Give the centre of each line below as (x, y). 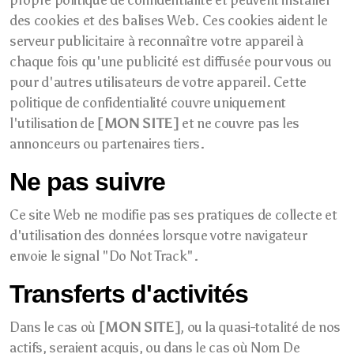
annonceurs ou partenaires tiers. (107, 144)
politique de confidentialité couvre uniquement (148, 103)
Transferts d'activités (129, 294)
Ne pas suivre (88, 182)
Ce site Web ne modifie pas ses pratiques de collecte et (173, 215)
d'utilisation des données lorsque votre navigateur (158, 235)
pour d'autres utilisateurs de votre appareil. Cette (158, 82)
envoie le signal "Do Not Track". (104, 256)
